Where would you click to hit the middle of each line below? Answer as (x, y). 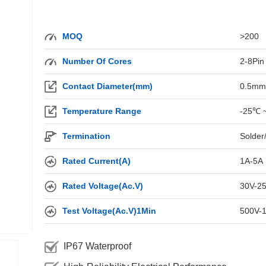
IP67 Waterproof (97, 246)
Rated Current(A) (96, 161)
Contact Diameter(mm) (107, 86)
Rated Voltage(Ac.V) (102, 186)
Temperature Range (102, 111)
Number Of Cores (97, 61)
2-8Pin (252, 61)
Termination (86, 136)
